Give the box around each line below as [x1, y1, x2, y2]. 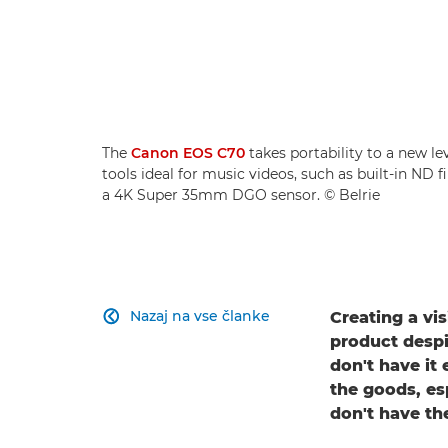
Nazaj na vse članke [130, 307, 270, 326]
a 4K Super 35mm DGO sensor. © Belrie [102, 186, 380, 205]
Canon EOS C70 [131, 144, 245, 163]
